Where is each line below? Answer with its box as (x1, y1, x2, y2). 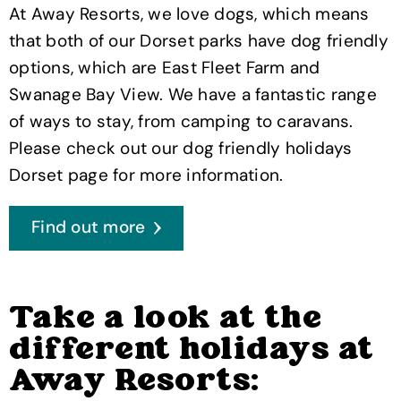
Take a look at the (9, 297, 321, 341)
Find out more (31, 215, 146, 238)
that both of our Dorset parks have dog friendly (9, 29, 388, 52)
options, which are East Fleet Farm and (9, 55, 320, 79)
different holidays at (9, 328, 374, 372)
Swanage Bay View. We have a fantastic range (9, 82, 377, 106)
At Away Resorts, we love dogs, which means (9, 2, 370, 25)
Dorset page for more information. (9, 163, 284, 186)
